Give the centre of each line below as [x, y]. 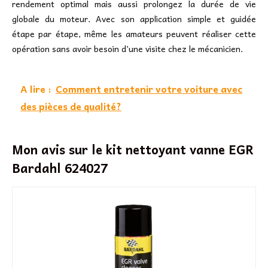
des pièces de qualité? [71, 106]
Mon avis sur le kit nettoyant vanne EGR [133, 149]
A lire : [36, 89]
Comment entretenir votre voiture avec [149, 89]
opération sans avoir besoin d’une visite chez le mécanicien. [127, 49]
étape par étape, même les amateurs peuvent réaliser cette [134, 34]
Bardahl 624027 [60, 168]
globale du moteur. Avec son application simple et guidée [134, 19]
